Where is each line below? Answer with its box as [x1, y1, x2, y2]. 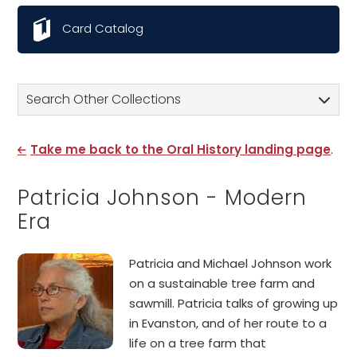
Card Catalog [62, 20, 143, 37]
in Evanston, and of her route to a [129, 315, 327, 331]
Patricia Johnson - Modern [18, 183, 307, 212]
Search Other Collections [26, 90, 181, 108]
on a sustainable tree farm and [129, 275, 315, 292]
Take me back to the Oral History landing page [30, 141, 331, 158]
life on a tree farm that [129, 335, 266, 351]
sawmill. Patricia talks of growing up [129, 295, 338, 312]
